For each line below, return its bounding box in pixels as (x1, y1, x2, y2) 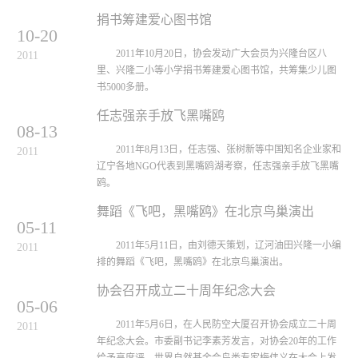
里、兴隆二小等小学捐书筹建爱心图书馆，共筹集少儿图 (97, 65, 336, 76)
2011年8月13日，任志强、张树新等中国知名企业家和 (97, 144, 341, 155)
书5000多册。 (97, 82, 154, 93)
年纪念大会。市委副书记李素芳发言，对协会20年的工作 (97, 336, 336, 347)
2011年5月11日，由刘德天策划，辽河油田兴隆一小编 (97, 240, 341, 251)
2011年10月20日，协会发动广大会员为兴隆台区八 (97, 48, 327, 59)
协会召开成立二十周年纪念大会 (97, 284, 276, 297)
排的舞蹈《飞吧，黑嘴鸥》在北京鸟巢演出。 (97, 257, 288, 268)
